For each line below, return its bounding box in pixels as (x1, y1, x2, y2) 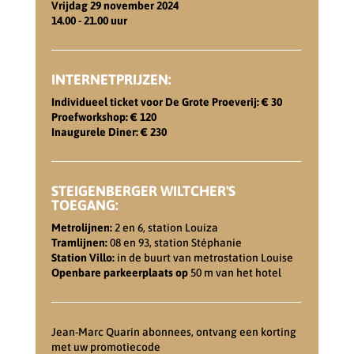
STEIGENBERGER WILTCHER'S (51, 182, 235, 199)
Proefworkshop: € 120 (51, 110, 156, 123)
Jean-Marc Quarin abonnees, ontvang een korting (51, 325, 296, 338)
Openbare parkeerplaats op (51, 265, 188, 279)
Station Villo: (51, 250, 115, 264)
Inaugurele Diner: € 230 (51, 125, 167, 138)
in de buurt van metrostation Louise (114, 250, 293, 264)
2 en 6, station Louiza (111, 220, 218, 234)
